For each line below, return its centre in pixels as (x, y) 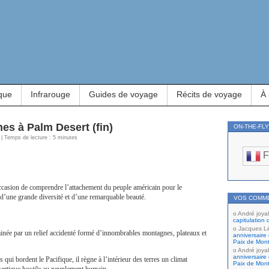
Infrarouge (50, 94)
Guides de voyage (123, 94)
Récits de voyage (209, 94)
